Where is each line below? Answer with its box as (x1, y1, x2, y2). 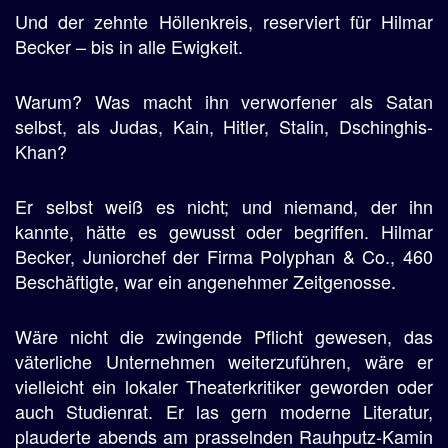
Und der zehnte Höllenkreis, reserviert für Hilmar (15, 8, 433, 34)
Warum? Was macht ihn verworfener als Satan (15, 88, 433, 114)
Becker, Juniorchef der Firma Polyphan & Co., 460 (15, 243, 433, 269)
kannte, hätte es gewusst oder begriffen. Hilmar (15, 218, 433, 244)
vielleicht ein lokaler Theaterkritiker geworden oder (15, 373, 433, 399)
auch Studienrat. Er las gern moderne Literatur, (15, 398, 433, 424)
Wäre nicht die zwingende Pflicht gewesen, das (15, 323, 433, 349)
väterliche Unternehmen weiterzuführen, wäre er (15, 348, 433, 374)
